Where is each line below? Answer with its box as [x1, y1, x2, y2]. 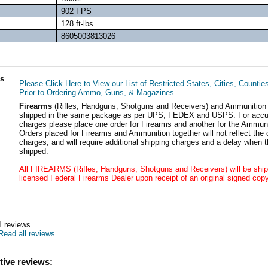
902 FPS [60, 7, 92, 16]
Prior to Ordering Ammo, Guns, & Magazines [19, 88, 174, 97]
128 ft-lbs [60, 19, 93, 28]
